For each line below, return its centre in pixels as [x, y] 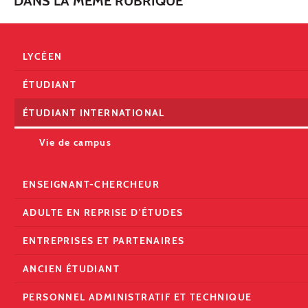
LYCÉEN [43, 56]
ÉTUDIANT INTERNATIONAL [94, 112]
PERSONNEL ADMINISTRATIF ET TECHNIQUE [137, 297]
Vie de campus [76, 142]
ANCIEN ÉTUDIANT [71, 268]
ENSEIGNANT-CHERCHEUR [91, 184]
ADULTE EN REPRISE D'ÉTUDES [103, 212]
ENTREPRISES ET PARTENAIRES [104, 240]
